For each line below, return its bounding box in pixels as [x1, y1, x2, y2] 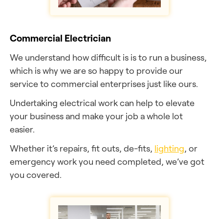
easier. [10, 124, 35, 134]
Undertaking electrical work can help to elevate [10, 97, 195, 108]
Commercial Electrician [10, 32, 111, 44]
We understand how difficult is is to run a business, [10, 52, 207, 63]
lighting [154, 143, 184, 153]
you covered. [10, 169, 62, 180]
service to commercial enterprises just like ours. [10, 78, 198, 89]
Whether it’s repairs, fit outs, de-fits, [10, 143, 154, 153]
